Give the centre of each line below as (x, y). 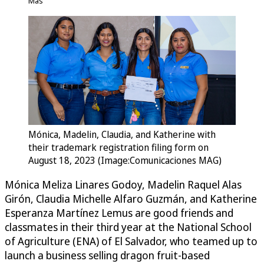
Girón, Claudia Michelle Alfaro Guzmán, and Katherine (131, 199)
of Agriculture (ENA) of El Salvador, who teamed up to (131, 241)
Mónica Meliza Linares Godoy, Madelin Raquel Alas (123, 185)
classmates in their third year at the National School (128, 227)
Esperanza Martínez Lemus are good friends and (119, 213)
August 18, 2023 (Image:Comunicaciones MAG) (125, 161)
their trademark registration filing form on (118, 148)
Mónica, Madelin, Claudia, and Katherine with (122, 135)
